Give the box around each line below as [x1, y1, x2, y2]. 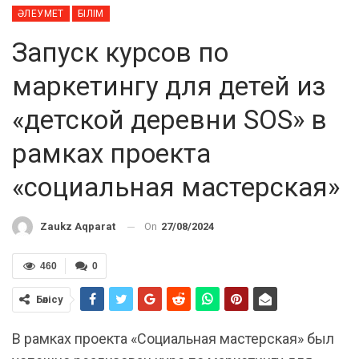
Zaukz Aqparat [40, 220, 115, 233]
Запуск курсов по [12, 36, 228, 68]
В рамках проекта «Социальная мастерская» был [12, 330, 334, 348]
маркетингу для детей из [12, 70, 326, 102]
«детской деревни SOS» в [12, 103, 327, 135]
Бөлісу [36, 293, 63, 306]
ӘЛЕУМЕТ [18, 7, 64, 19]
